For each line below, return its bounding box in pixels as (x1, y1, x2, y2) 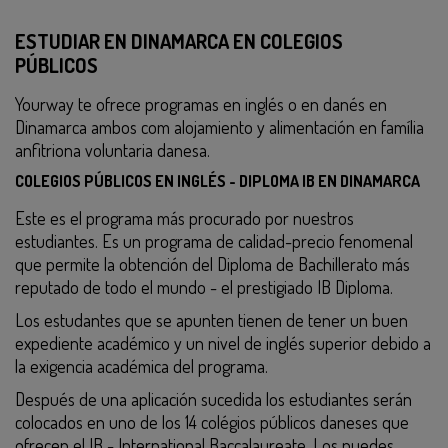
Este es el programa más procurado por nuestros (15, 207, 354, 229)
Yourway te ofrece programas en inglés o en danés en (15, 93, 387, 115)
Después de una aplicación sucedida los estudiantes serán (15, 388, 412, 410)
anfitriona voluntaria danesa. (15, 139, 210, 161)
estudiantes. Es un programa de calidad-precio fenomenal (15, 230, 413, 252)
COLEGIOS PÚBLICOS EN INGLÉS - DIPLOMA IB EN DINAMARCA (15, 171, 420, 191)
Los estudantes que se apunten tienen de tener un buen (15, 309, 408, 331)
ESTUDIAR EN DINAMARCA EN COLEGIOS (15, 28, 343, 54)
